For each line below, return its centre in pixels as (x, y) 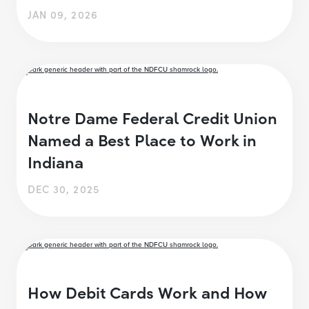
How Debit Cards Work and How (148, 292)
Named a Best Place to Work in (142, 139)
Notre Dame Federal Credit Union (153, 117)
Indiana (56, 161)
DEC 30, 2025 (63, 189)
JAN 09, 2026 (63, 14)
